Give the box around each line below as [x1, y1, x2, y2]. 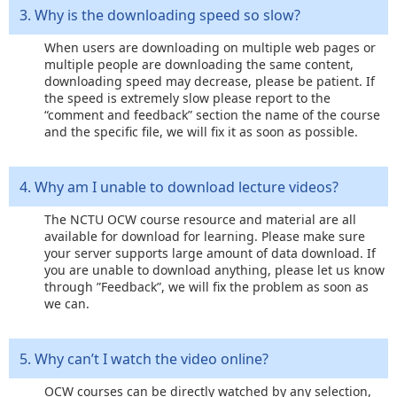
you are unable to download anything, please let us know [44, 261, 385, 278]
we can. [44, 294, 90, 312]
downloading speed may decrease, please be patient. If [44, 72, 375, 90]
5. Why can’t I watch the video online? [19, 348, 269, 369]
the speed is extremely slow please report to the [44, 89, 331, 106]
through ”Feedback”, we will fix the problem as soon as [44, 277, 369, 295]
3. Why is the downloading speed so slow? [19, 4, 300, 25]
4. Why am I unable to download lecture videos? [19, 176, 339, 197]
